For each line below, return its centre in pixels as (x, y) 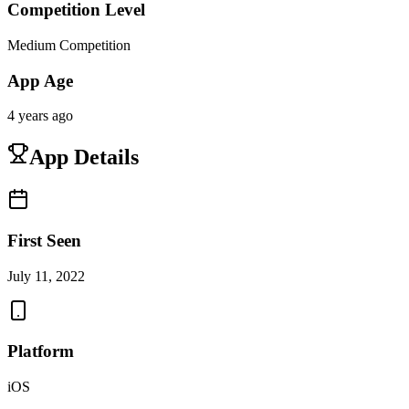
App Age (40, 80)
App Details (84, 157)
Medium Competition (69, 45)
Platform (41, 351)
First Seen (44, 240)
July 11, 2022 (46, 276)
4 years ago (40, 116)
